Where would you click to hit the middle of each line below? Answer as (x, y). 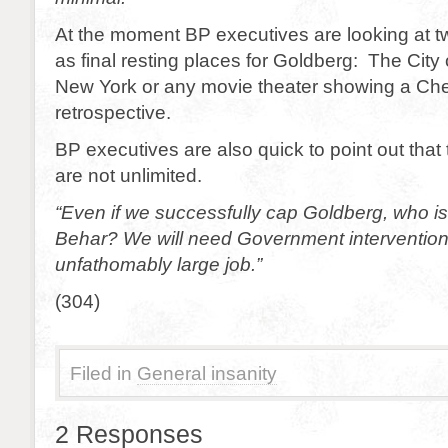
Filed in (101, 373)
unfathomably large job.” (158, 264)
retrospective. (113, 112)
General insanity (207, 373)
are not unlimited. (128, 175)
